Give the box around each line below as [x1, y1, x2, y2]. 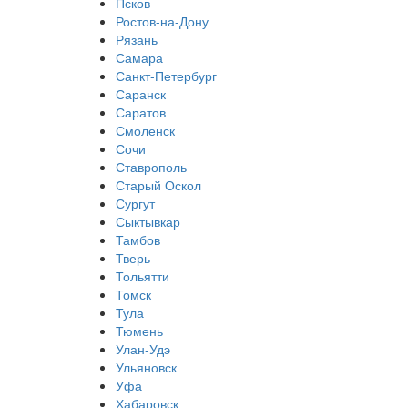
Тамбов [116, 230, 160, 250]
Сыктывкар [116, 212, 180, 231]
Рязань [116, 30, 158, 49]
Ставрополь [116, 158, 187, 177]
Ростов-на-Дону [116, 12, 209, 31]
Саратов [116, 103, 166, 122]
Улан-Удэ [116, 340, 170, 359]
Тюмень [116, 321, 163, 341]
